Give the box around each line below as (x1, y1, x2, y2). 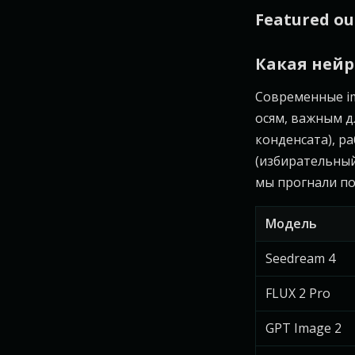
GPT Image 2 (265, 319, 342, 337)
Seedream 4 (265, 250, 335, 267)
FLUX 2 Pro (265, 284, 330, 302)
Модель (265, 215, 317, 232)
